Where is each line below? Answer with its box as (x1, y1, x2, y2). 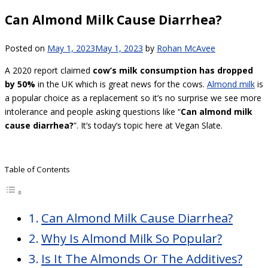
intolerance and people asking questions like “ (5, 105, 181, 117)
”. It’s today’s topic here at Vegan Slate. (74, 119, 223, 131)
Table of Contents (5, 163, 70, 175)
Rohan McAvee (157, 42, 215, 54)
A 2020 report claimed (5, 64, 93, 76)
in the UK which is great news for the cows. (35, 78, 207, 90)
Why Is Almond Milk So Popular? (41, 230, 223, 247)
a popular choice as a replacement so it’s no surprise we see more (5, 92, 261, 103)
